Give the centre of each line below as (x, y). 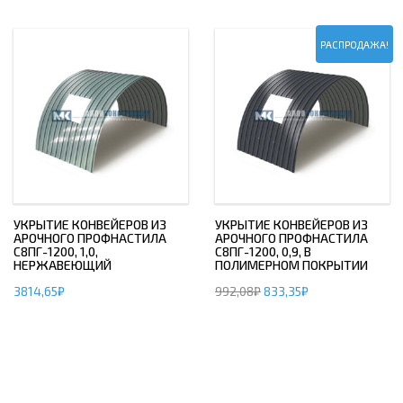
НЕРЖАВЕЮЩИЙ (63, 265)
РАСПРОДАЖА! (354, 45)
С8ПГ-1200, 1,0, (56, 251)
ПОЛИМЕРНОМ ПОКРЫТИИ (291, 265)
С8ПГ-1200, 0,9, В (263, 251)
